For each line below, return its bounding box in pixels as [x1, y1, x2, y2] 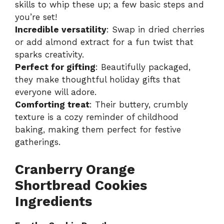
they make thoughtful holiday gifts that [15, 74, 180, 85]
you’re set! [15, 12, 57, 22]
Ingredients [15, 193, 92, 209]
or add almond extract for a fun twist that [15, 37, 193, 47]
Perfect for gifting [15, 62, 95, 72]
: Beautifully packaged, [95, 62, 190, 72]
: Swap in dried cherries [106, 24, 204, 35]
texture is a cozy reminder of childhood [15, 112, 178, 122]
